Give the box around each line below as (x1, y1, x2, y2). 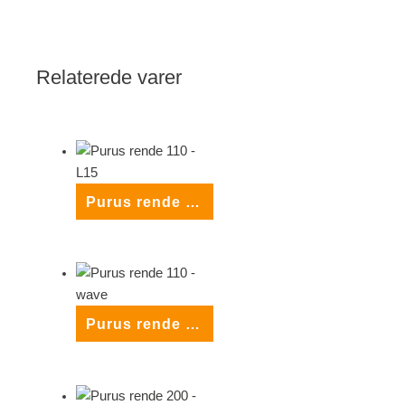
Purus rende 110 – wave (185, 316, 200, 333)
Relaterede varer (36, 65, 182, 89)
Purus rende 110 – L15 (185, 193, 200, 211)
